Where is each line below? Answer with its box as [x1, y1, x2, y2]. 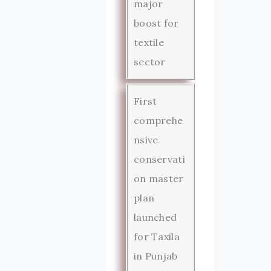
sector [133, 56, 166, 68]
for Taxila [133, 230, 180, 243]
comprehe [133, 114, 183, 126]
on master [133, 172, 184, 184]
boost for [133, 17, 179, 29]
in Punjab [133, 250, 178, 262]
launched [133, 211, 177, 223]
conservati [133, 153, 185, 165]
